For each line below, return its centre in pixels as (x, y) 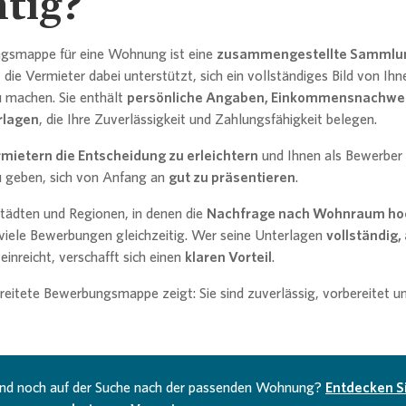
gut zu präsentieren (232, 177)
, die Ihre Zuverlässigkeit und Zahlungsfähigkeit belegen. (208, 119)
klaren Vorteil (228, 257)
